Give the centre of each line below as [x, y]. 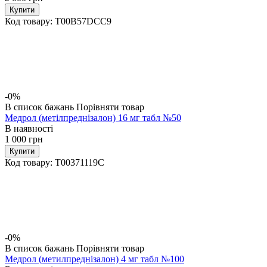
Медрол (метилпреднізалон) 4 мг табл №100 [94, 259]
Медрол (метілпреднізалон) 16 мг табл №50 [93, 117]
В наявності [29, 128]
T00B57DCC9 [83, 21]
